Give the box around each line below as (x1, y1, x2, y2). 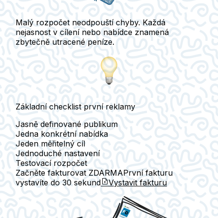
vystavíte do (16, 178, 62, 188)
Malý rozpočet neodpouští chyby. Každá (16, 18, 165, 28)
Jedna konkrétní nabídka (16, 129, 108, 139)
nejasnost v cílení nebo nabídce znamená (16, 27, 169, 37)
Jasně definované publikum (16, 119, 118, 129)
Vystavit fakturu (109, 178, 167, 188)
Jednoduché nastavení (16, 148, 100, 159)
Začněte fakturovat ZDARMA (16, 168, 123, 178)
